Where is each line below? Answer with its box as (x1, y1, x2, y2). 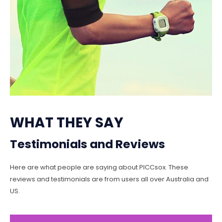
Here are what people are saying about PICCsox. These (10, 162, 188, 172)
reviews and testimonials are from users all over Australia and (10, 174, 209, 184)
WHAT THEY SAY (10, 112, 123, 132)
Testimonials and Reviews (10, 136, 165, 152)
